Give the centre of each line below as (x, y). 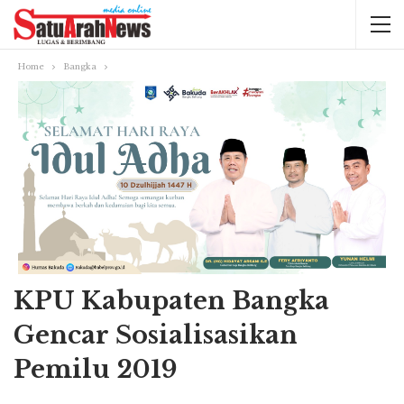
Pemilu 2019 (96, 370)
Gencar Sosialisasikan (156, 335)
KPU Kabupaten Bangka (171, 301)
